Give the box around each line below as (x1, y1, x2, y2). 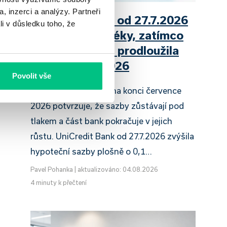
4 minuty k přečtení (30, 179, 87, 186)
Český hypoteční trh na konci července (30, 86, 181, 96)
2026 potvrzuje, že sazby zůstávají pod (30, 101, 184, 111)
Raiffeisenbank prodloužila (30, 44, 179, 57)
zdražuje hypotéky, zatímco (30, 28, 183, 42)
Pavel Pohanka (30, 166, 73, 173)
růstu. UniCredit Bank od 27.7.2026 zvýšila (30, 131, 194, 141)
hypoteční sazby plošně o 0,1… (30, 146, 152, 157)
